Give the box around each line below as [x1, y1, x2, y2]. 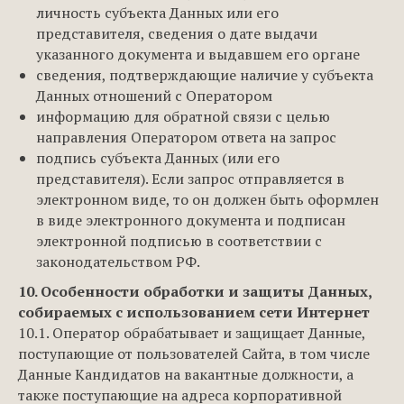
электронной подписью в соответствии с [36, 231, 322, 251]
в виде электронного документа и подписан [36, 210, 345, 230]
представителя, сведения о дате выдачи [36, 23, 317, 43]
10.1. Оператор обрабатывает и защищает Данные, [18, 323, 365, 343]
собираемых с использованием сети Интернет [18, 302, 370, 322]
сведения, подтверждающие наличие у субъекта [36, 65, 373, 85]
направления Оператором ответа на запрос [36, 127, 336, 147]
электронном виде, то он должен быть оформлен [36, 189, 379, 209]
